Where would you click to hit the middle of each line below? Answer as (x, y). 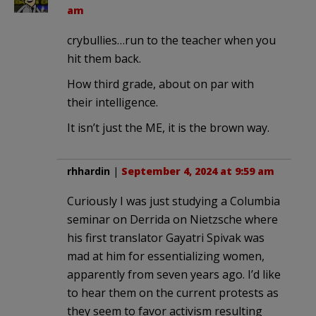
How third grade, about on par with (160, 84)
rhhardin (89, 171)
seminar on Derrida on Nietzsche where (172, 220)
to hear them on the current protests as (173, 293)
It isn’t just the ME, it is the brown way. (168, 128)
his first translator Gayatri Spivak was (166, 238)
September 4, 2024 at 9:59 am (198, 171)
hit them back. (104, 59)
